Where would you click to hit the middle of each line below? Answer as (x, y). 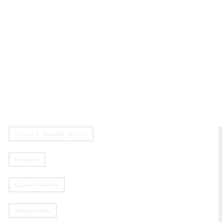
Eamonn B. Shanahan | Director (51, 134)
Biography (27, 159)
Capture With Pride (36, 185)
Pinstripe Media (32, 211)
